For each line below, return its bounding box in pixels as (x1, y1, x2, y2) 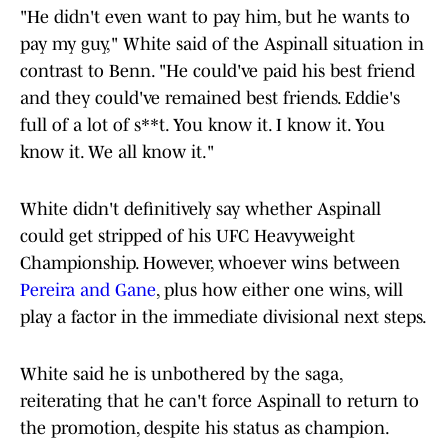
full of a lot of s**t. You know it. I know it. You (20, 115, 385, 136)
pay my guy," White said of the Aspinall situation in (20, 34, 424, 55)
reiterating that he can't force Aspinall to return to (20, 391, 419, 412)
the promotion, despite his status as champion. (20, 418, 390, 439)
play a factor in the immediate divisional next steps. (20, 307, 427, 328)
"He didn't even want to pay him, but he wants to (20, 7, 410, 28)
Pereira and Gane (20, 280, 156, 301)
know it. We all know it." (20, 142, 214, 163)
